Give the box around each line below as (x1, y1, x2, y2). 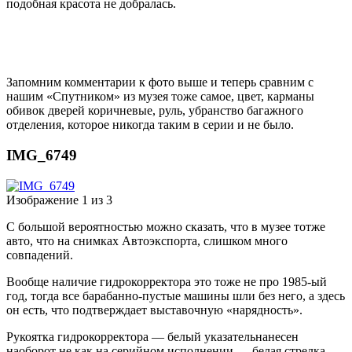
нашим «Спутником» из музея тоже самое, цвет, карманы (6, 90, 314, 104)
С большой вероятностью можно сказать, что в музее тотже (6, 219, 325, 233)
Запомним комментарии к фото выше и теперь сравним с (6, 75, 313, 90)
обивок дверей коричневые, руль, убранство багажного (6, 104, 303, 118)
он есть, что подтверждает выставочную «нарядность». (6, 302, 302, 317)
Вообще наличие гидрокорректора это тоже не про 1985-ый (6, 274, 327, 288)
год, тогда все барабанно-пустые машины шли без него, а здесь (6, 288, 345, 302)
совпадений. (6, 247, 73, 262)
